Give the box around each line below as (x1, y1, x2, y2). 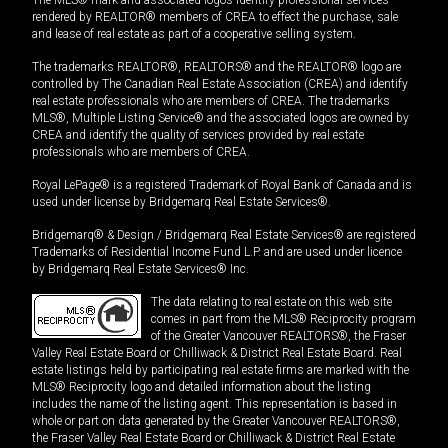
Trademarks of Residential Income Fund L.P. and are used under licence (32, 244, 402, 259)
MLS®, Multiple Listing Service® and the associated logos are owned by (32, 110, 409, 125)
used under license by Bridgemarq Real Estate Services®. (32, 194, 331, 209)
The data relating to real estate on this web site (151, 294, 392, 309)
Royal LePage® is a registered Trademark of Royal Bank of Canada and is (32, 177, 412, 192)
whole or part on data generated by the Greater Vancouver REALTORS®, (32, 413, 400, 428)
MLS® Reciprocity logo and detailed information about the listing (32, 379, 371, 394)
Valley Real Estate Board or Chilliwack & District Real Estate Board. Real (32, 345, 402, 360)
